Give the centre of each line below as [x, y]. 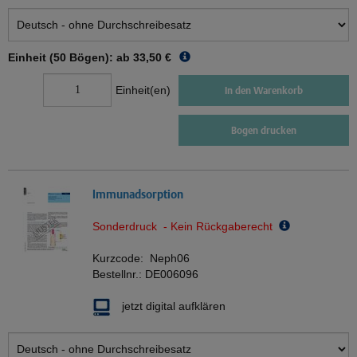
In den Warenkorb [264, 90]
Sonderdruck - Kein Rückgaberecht [186, 227]
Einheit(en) [143, 90]
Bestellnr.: [119, 275]
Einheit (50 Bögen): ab [69, 58]
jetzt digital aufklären [174, 306]
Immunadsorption [138, 194]
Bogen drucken [264, 131]
